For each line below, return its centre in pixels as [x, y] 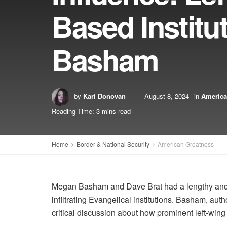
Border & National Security [113, 144]
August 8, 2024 [167, 96]
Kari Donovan [104, 96]
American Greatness [186, 144]
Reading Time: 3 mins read [91, 111]
